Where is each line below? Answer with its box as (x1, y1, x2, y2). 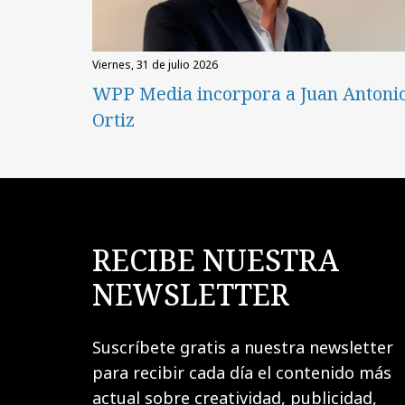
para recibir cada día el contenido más (92, 361, 391, 383)
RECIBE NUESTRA (92, 240, 339, 279)
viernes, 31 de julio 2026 (99, 57, 218, 73)
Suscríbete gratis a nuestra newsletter (92, 335, 393, 358)
